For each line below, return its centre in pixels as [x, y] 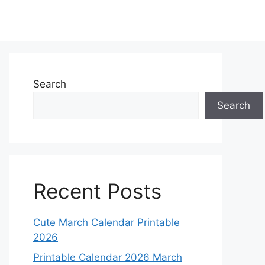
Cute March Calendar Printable [106, 222]
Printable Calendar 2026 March [108, 257]
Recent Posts [97, 191]
